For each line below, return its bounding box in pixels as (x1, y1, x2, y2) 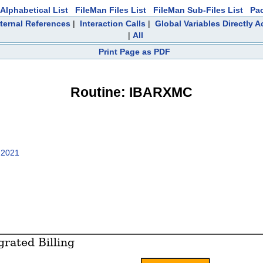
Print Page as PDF (99, 47, 170, 56)
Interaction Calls (79, 19, 146, 28)
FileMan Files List (75, 5, 146, 15)
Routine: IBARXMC (70, 84, 193, 100)
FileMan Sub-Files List (153, 5, 243, 15)
